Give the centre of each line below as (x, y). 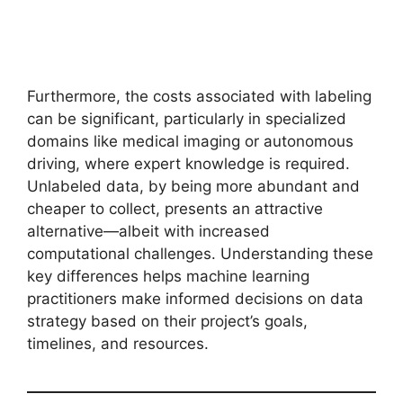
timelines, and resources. (118, 344)
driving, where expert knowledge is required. (188, 164)
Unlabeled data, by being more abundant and (193, 187)
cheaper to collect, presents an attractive (175, 209)
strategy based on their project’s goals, (167, 322)
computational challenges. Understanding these (200, 254)
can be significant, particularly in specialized (187, 119)
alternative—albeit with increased (148, 232)
